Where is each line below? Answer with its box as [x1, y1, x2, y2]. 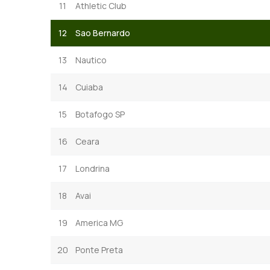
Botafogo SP [75, 108, 125, 120]
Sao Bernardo [75, 27, 130, 39]
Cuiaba [75, 81, 103, 93]
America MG [75, 216, 123, 228]
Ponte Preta [75, 243, 123, 256]
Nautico [75, 54, 107, 66]
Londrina [75, 162, 110, 174]
